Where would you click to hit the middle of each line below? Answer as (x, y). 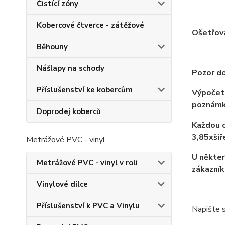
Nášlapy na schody (71, 68)
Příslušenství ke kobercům (85, 90)
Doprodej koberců (69, 111)
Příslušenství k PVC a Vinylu (88, 206)
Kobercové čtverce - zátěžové (90, 25)
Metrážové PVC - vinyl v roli (87, 163)
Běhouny (52, 47)
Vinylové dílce (62, 184)
